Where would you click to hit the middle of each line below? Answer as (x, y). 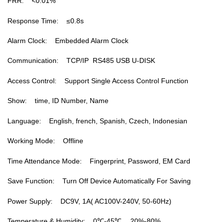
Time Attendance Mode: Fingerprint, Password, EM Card (99, 161)
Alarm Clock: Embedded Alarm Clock (68, 41)
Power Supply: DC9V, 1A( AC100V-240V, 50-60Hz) (89, 201)
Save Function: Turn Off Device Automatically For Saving (99, 181)
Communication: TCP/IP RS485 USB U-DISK (81, 61)
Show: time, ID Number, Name (58, 101)
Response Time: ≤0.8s (46, 21)
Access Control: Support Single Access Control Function (98, 81)
